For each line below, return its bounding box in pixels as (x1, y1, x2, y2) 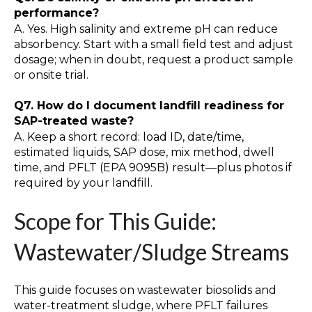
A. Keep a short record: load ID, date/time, (14, 130, 244, 143)
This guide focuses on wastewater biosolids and (14, 283, 276, 297)
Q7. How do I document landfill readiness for (14, 99, 284, 113)
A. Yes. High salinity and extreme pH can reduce (14, 22, 278, 36)
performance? (14, 6, 99, 19)
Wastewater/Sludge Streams (14, 237, 289, 265)
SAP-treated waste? (14, 114, 134, 128)
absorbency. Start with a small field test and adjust (14, 37, 293, 51)
